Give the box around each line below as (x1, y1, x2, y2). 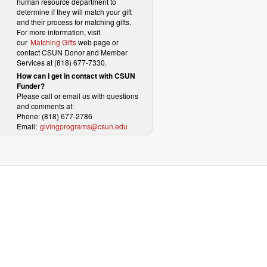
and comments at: (17, 101, 74, 111)
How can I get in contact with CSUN (17, 70, 135, 81)
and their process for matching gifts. (17, 17, 131, 27)
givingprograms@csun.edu (40, 121, 128, 131)
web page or (76, 37, 119, 47)
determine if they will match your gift (17, 7, 132, 17)
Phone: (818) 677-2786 (17, 111, 92, 121)
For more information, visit (17, 27, 100, 37)
